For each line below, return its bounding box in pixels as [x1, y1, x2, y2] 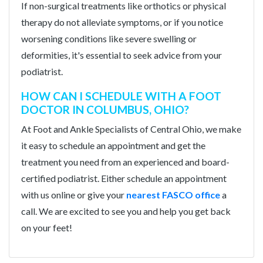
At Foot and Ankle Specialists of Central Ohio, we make [21, 123, 241, 134]
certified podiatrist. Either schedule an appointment [21, 172, 227, 184]
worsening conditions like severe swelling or [21, 32, 197, 44]
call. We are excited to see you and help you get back [21, 205, 231, 217]
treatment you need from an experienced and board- [21, 156, 230, 167]
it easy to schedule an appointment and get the [21, 139, 205, 151]
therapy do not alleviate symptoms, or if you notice [21, 16, 223, 28]
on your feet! [21, 221, 72, 233]
